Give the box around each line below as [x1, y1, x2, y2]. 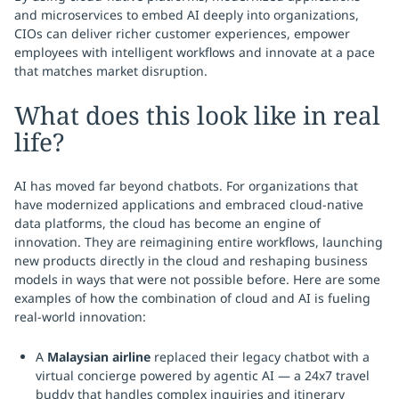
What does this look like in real [14, 98, 380, 132]
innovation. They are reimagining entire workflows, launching [14, 233, 383, 250]
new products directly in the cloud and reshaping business [14, 252, 368, 269]
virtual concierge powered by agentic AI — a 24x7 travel [36, 367, 370, 384]
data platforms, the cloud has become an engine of [14, 215, 321, 232]
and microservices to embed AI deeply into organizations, [14, 6, 359, 23]
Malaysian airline [47, 348, 151, 365]
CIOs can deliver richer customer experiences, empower [14, 25, 350, 42]
